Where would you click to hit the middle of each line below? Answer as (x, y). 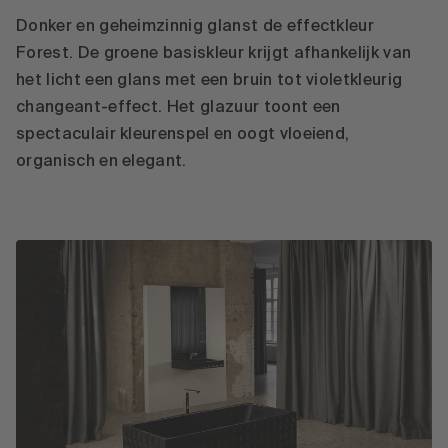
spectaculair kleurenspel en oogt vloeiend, (183, 135)
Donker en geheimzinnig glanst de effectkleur (195, 27)
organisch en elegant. (101, 162)
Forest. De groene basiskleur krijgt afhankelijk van (214, 54)
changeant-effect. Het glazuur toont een (178, 108)
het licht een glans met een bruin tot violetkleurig (209, 81)
